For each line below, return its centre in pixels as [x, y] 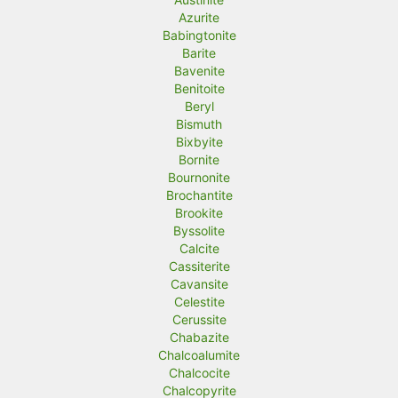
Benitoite [199, 88]
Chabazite [199, 337]
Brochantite [199, 195]
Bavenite [199, 70]
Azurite [199, 17]
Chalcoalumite [199, 354]
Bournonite [199, 177]
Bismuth [199, 123]
